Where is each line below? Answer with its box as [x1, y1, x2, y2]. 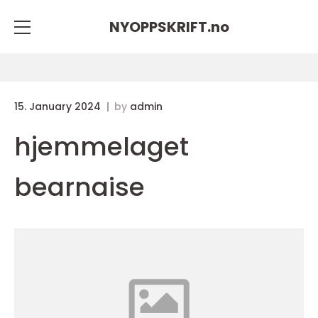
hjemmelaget [14, 128, 189, 165]
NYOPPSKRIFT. [109, 16, 211, 37]
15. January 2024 [14, 99, 104, 114]
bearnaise [14, 169, 145, 205]
